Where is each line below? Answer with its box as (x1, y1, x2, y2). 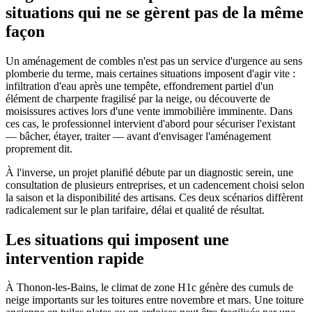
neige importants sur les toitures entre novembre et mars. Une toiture (6, 294, 304, 306)
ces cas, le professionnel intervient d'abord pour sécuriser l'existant (6, 117, 295, 130)
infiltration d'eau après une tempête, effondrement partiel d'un (6, 79, 274, 92)
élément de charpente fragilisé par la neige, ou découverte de (6, 92, 270, 104)
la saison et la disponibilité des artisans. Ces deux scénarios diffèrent (6, 191, 303, 203)
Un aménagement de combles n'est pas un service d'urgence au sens (6, 54, 302, 67)
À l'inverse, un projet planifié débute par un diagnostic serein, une (6, 166, 293, 178)
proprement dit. (6, 142, 72, 155)
